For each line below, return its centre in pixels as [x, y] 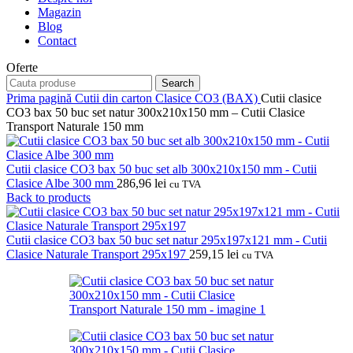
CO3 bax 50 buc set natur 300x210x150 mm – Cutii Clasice [156, 112]
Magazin [59, 12]
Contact [57, 40]
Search [178, 83]
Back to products [48, 197]
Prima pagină [41, 98]
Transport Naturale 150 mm [75, 126]
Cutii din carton [115, 98]
